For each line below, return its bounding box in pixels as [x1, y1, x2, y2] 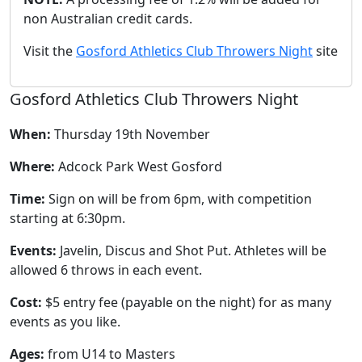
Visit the [23, 42, 76, 60]
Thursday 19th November [51, 125, 210, 143]
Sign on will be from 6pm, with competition [45, 190, 312, 208]
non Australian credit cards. [23, 10, 192, 27]
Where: [10, 158, 55, 175]
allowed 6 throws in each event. [10, 261, 202, 279]
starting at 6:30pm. [10, 209, 125, 227]
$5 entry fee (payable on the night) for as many [42, 293, 331, 311]
